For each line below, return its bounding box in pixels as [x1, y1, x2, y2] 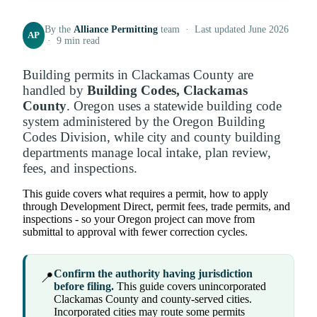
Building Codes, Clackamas [87, 83, 248, 98]
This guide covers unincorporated [114, 280, 266, 293]
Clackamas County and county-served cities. [54, 293, 252, 306]
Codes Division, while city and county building [23, 129, 281, 145]
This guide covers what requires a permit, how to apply [23, 188, 268, 200]
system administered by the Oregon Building [23, 114, 265, 129]
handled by [23, 83, 87, 98]
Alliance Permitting [74, 24, 158, 35]
